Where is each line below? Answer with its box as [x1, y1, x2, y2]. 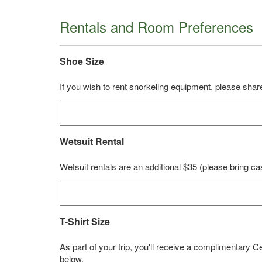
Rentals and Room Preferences [60, 16, 253, 37]
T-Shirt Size [60, 215, 110, 229]
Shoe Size [60, 54, 104, 68]
